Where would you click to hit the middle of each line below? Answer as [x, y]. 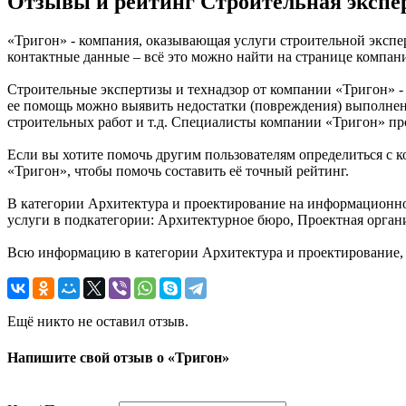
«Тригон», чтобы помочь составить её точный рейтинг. [178, 171]
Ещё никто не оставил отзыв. [98, 322]
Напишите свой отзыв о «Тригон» [118, 357]
